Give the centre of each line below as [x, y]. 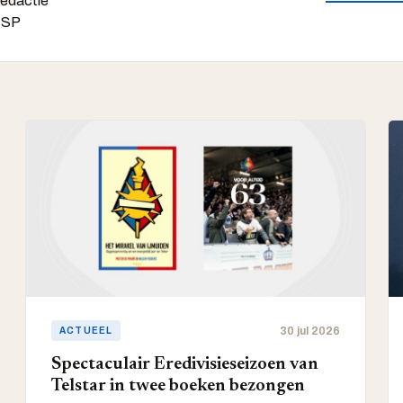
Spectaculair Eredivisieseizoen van [185, 364]
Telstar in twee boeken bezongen [178, 386]
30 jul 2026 [309, 331]
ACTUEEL [86, 331]
